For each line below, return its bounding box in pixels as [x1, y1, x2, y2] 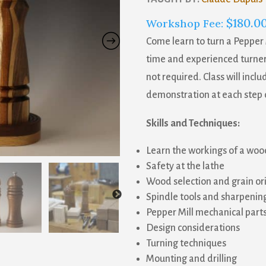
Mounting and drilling [145, 254, 237, 264]
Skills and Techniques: [145, 118, 240, 129]
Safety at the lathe [145, 161, 224, 172]
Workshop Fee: [145, 17, 226, 30]
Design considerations [145, 223, 240, 233]
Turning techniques [145, 238, 226, 249]
